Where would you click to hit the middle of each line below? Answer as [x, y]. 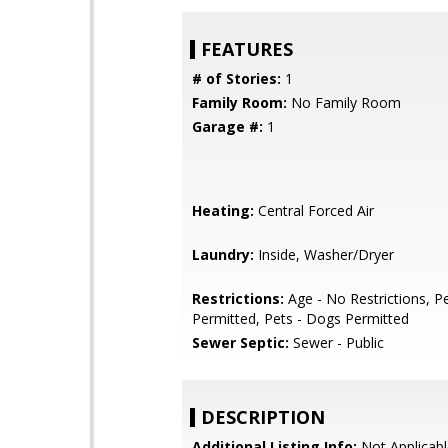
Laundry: [223, 254]
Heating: [223, 210]
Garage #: [227, 126]
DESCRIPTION [263, 417]
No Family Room [344, 102]
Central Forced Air [314, 210]
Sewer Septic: [240, 342]
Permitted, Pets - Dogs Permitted [300, 318]
